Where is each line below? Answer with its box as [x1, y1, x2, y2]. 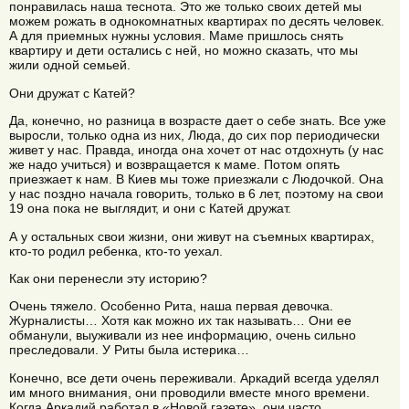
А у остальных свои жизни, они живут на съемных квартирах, [9, 228, 374, 244]
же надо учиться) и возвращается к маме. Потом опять [9, 157, 340, 173]
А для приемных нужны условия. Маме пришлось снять [9, 28, 343, 44]
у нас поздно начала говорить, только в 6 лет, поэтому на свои [9, 186, 383, 202]
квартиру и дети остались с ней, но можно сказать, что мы [9, 43, 358, 58]
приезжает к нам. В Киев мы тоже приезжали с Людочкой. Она [9, 172, 383, 187]
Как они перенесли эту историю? [9, 270, 207, 286]
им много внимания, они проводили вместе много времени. [9, 384, 370, 400]
